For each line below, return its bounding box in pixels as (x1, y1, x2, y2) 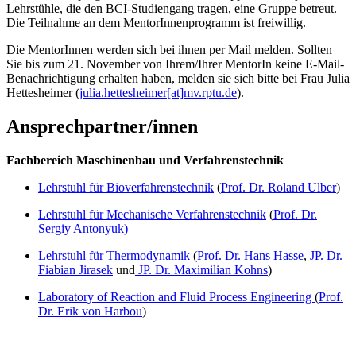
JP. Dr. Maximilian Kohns (135, 262, 268, 277)
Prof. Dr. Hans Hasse (197, 248, 304, 262)
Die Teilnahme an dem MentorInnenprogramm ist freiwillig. (6, 16, 306, 30)
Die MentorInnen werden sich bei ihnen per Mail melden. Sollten (6, 43, 332, 57)
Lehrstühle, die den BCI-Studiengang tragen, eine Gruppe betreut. (6, 2, 337, 16)
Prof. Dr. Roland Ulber (221, 180, 336, 194)
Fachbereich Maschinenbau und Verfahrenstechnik (6, 153, 284, 167)
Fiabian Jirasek (38, 262, 113, 277)
